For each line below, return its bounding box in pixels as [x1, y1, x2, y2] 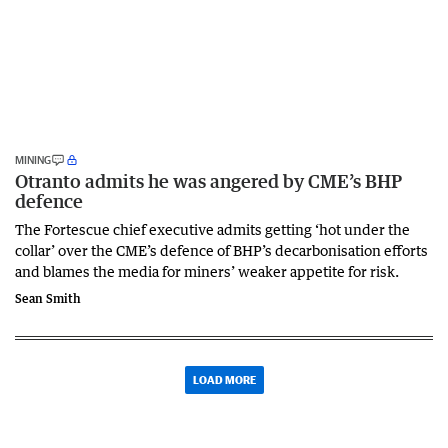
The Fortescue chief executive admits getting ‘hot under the [15, 219, 410, 238]
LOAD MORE [192, 372, 256, 386]
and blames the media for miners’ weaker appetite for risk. [15, 261, 399, 280]
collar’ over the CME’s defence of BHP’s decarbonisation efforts [15, 240, 428, 259]
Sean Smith [15, 290, 81, 306]
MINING [15, 152, 51, 166]
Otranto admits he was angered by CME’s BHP [15, 169, 402, 192]
